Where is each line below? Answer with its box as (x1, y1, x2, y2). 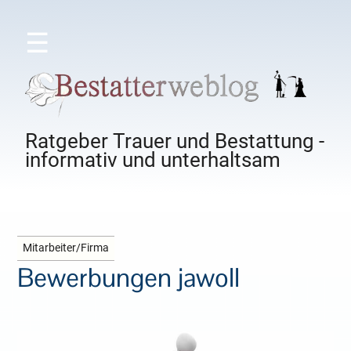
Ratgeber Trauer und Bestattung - (25, 129, 325, 154)
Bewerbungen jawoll (17, 261, 241, 295)
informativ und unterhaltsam (25, 148, 281, 172)
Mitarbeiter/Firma (23, 241, 110, 255)
